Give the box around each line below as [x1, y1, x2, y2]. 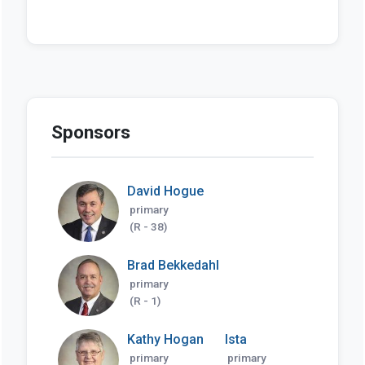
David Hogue [126, 182, 204, 199]
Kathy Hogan [126, 331, 204, 347]
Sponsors [51, 121, 130, 143]
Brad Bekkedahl [126, 257, 219, 273]
